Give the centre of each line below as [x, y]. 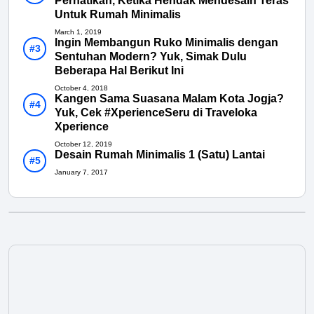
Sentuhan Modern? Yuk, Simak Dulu [151, 57]
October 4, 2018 [81, 88]
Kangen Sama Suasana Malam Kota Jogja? [169, 99]
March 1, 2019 [78, 32]
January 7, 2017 [81, 172]
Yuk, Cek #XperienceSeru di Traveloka [156, 113]
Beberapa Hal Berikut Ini [119, 71]
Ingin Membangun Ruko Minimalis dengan [166, 43]
